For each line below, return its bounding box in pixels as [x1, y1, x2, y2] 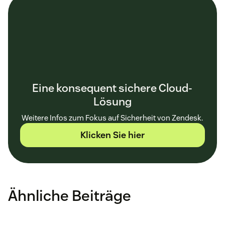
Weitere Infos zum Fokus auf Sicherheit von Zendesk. [22, 113, 203, 123]
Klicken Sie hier [80, 129, 145, 141]
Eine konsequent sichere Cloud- [32, 81, 193, 95]
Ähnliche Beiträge [8, 186, 131, 206]
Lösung [93, 94, 132, 109]
